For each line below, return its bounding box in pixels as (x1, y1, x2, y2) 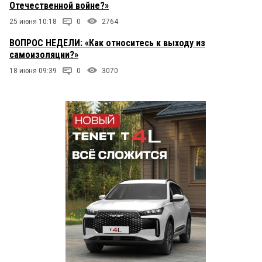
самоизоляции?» (9, 49, 78, 60)
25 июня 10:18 (9, 17, 57, 26)
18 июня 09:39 (9, 66, 57, 75)
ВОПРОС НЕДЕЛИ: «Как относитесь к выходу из (9, 37, 205, 49)
